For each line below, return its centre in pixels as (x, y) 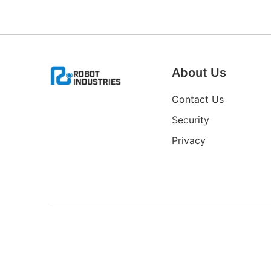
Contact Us (198, 99)
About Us (199, 73)
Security (190, 120)
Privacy (188, 140)
